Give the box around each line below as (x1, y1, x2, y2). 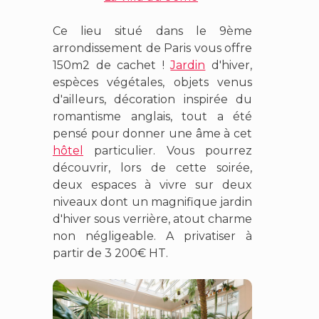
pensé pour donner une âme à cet (53, 126, 252, 140)
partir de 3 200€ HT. (53, 246, 171, 260)
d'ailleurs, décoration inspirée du (53, 92, 252, 106)
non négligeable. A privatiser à (53, 229, 252, 243)
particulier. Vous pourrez (83, 143, 252, 157)
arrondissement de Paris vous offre (53, 41, 252, 55)
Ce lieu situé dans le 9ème (53, 23, 252, 38)
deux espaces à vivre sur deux (53, 177, 252, 192)
